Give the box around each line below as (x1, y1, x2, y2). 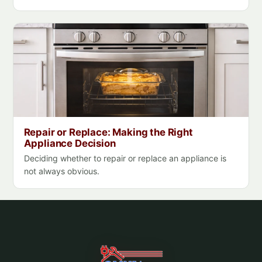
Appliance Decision (23, 137, 116, 150)
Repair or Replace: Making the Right (23, 126, 193, 139)
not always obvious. (23, 166, 99, 176)
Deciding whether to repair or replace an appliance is (23, 153, 226, 163)
